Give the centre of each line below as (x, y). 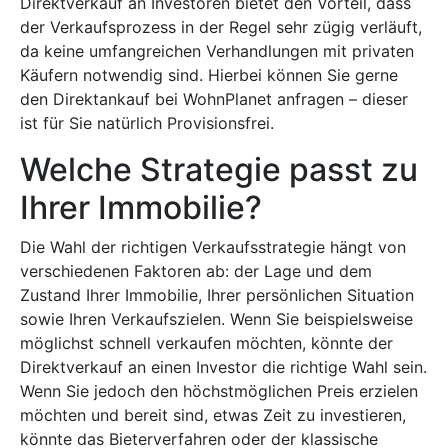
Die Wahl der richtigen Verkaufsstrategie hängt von (213, 247)
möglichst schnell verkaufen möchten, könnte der (206, 343)
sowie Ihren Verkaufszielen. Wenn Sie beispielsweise (216, 319)
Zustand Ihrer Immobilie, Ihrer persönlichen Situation (217, 295)
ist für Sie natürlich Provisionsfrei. (149, 123)
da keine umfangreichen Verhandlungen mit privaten (217, 51)
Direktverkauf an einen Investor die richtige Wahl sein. (223, 367)
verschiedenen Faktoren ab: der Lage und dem (196, 271)
